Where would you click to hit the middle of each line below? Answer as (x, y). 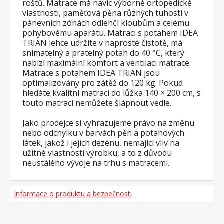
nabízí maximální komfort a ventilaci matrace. (107, 63)
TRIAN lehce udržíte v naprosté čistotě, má (102, 43)
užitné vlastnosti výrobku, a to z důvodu (97, 153)
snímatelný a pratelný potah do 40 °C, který (103, 53)
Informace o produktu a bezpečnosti (73, 194)
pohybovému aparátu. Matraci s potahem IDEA (110, 33)
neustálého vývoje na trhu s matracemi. (96, 163)
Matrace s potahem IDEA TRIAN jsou (91, 73)
